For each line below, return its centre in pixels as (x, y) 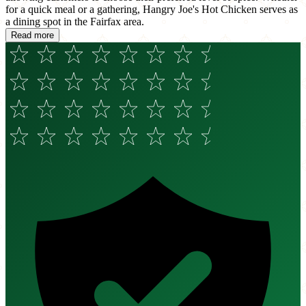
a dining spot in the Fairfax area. (75, 22)
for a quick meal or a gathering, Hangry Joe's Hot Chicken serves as (152, 10)
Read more (32, 36)
